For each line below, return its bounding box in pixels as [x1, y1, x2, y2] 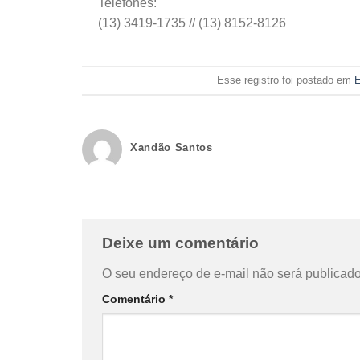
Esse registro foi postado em [216, 73, 354, 86]
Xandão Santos [130, 141, 213, 154]
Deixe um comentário [102, 235, 263, 252]
